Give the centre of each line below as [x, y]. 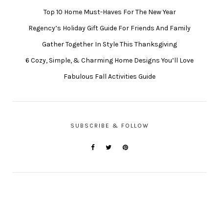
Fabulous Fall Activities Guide [109, 77]
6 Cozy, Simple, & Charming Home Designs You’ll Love [109, 61]
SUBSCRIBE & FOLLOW [109, 126]
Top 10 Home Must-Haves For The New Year [109, 12]
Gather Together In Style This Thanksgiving [109, 44]
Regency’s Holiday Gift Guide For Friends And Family [109, 28]
